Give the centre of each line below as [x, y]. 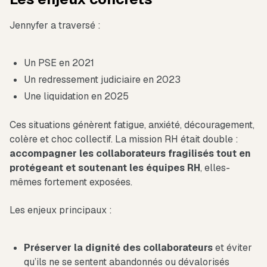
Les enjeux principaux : [61, 210]
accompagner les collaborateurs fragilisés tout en [130, 154]
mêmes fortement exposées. [71, 182]
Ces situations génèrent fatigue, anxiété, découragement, [132, 125]
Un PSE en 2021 [59, 63]
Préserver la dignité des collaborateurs [118, 248]
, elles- [215, 168]
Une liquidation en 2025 [76, 97]
